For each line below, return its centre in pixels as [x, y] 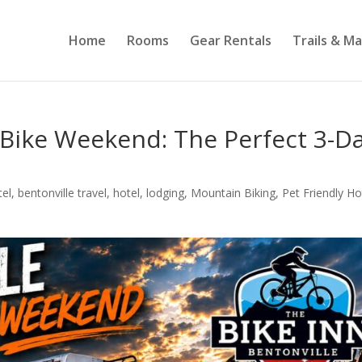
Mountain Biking [234, 193]
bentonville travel [63, 193]
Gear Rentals [230, 40]
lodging [166, 193]
